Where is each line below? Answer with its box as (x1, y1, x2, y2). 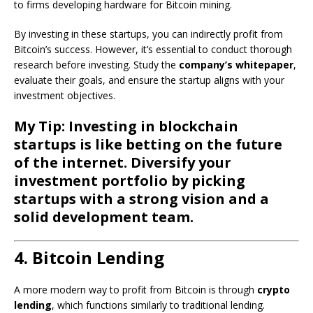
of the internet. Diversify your (14, 153, 231, 172)
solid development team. (14, 208, 194, 226)
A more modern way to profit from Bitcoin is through (14, 283, 257, 296)
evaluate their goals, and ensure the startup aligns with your (14, 73, 284, 87)
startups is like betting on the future (14, 135, 282, 154)
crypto (257, 283, 290, 296)
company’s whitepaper (179, 58, 293, 71)
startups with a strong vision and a (14, 189, 269, 208)
